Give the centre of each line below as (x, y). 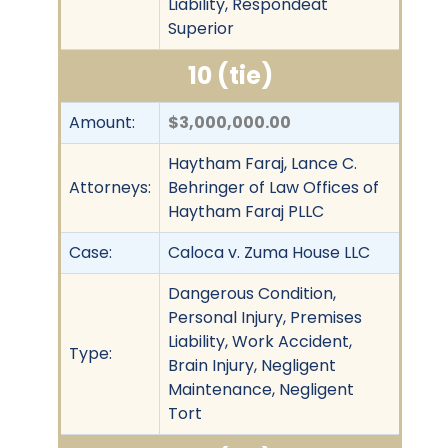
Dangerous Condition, (252, 293)
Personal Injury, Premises (265, 317)
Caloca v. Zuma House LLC (269, 252)
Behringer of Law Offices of (273, 187)
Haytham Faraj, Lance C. (262, 163)
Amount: (102, 122)
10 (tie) (230, 75)
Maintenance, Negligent (261, 389)
